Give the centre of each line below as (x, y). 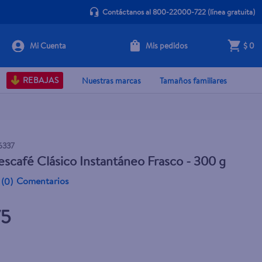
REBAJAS (40, 80)
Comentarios (43, 181)
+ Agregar (171, 52)
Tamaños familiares (193, 80)
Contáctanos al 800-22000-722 (154, 12)
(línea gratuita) (230, 12)
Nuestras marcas (111, 80)
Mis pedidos (166, 45)
